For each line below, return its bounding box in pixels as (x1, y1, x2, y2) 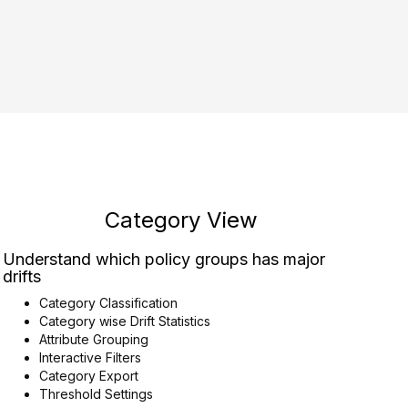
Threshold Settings (38, 386, 153, 402)
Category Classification (38, 295, 178, 311)
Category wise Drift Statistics (38, 313, 210, 329)
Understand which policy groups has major (2, 250, 325, 269)
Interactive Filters (38, 350, 141, 365)
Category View (105, 207, 259, 233)
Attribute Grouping (38, 331, 148, 347)
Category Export (38, 368, 138, 383)
